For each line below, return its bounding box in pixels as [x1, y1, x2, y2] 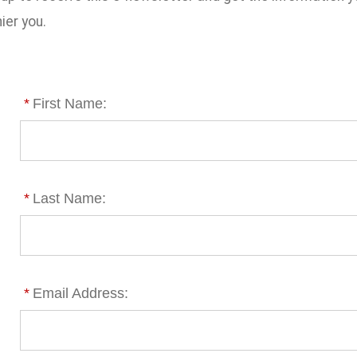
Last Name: [33, 190, 107, 206]
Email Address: [33, 284, 129, 301]
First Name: [33, 95, 108, 112]
